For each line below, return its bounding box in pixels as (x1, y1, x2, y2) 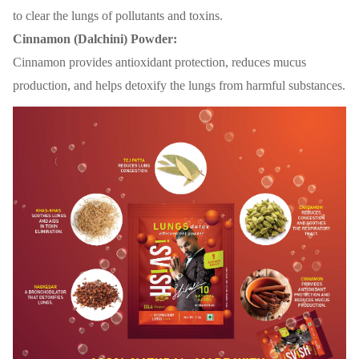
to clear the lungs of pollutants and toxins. (13, 9, 223, 23)
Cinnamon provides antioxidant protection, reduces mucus (13, 55, 306, 70)
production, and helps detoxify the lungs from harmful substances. (13, 79, 345, 93)
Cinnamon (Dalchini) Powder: (13, 32, 177, 46)
